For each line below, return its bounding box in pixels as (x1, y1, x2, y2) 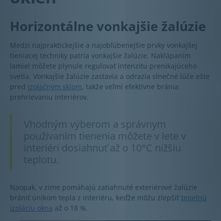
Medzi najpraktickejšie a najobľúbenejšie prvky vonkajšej (10, 40, 197, 50)
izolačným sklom (28, 81, 82, 91)
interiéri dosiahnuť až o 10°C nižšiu (24, 141, 181, 154)
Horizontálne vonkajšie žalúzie (10, 17, 206, 35)
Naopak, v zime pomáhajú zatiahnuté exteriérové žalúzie (10, 182, 197, 192)
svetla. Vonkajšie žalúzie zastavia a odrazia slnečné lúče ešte (10, 71, 210, 81)
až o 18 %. (53, 203, 88, 213)
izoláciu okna (10, 203, 53, 213)
